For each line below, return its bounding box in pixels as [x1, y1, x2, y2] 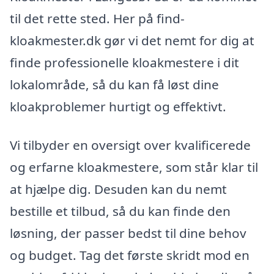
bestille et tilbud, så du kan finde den [10, 202, 231, 220]
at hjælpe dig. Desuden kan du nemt [10, 180, 227, 198]
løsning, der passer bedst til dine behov [10, 224, 246, 242]
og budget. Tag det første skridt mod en [10, 246, 250, 264]
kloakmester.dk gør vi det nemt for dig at [10, 31, 254, 49]
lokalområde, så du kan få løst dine [10, 75, 219, 93]
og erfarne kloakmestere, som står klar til [10, 158, 258, 176]
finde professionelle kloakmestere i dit [10, 53, 239, 71]
